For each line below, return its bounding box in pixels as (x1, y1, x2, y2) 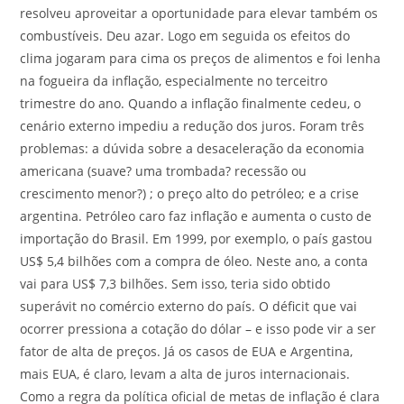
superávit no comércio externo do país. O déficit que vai (20, 298, 358, 315)
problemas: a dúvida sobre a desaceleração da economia (20, 140, 365, 157)
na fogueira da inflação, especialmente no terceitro (20, 72, 328, 89)
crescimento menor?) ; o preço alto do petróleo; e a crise (20, 185, 360, 202)
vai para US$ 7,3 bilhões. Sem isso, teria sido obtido (20, 275, 331, 292)
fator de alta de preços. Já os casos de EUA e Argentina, (20, 343, 353, 360)
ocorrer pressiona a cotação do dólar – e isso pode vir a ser (20, 320, 377, 337)
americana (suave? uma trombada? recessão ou (20, 162, 308, 179)
